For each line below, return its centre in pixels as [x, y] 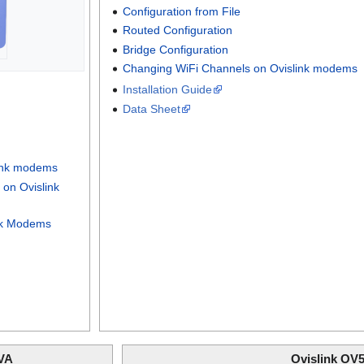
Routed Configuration [178, 30]
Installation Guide [168, 90]
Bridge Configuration [176, 49]
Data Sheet [152, 108]
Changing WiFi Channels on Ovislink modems [240, 69]
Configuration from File [182, 11]
